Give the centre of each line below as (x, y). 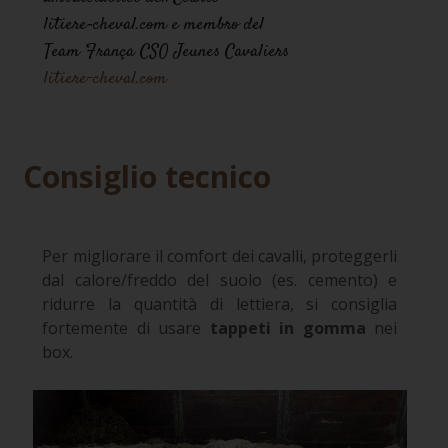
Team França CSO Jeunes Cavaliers (167, 52)
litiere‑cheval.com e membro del (154, 25)
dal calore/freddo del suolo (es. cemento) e (220, 279)
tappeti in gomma (287, 327)
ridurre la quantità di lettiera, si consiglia (220, 303)
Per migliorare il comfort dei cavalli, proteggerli (220, 255)
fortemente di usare (126, 327)
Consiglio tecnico (146, 176)
